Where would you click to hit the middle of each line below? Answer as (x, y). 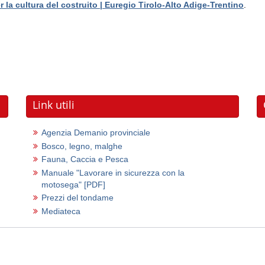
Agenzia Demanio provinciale (96, 132)
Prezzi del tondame (77, 198)
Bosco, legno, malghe (82, 146)
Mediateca (61, 211)
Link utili (54, 105)
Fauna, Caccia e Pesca (85, 159)
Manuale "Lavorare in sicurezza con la (113, 172)
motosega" (63, 184)
